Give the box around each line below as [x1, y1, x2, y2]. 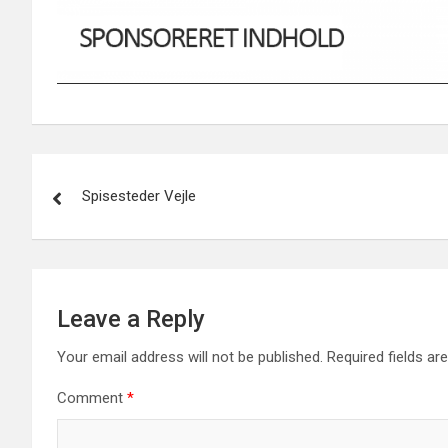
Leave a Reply [57, 305, 205, 334]
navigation [31, 195, 180, 234]
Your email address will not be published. [57, 348, 323, 367]
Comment [57, 389, 127, 408]
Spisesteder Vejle [82, 187, 196, 206]
